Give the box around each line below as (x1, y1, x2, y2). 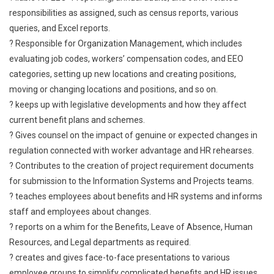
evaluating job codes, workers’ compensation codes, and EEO (9, 54, 243, 64)
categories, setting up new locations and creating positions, (9, 69, 236, 79)
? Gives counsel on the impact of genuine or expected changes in (9, 130, 257, 140)
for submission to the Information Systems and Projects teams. (9, 176, 254, 186)
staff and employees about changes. (9, 207, 151, 217)
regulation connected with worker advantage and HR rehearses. (9, 146, 254, 155)
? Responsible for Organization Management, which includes (9, 39, 242, 48)
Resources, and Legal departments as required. (9, 237, 191, 247)
